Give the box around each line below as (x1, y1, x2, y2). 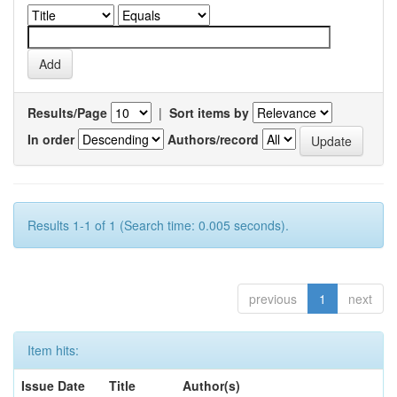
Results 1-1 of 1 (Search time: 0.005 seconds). (27, 216, 289, 234)
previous (249, 290, 297, 307)
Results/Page (27, 104, 107, 121)
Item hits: (27, 341, 79, 359)
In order (27, 129, 74, 148)
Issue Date (21, 377, 85, 394)
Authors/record (167, 129, 259, 148)
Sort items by (169, 104, 249, 121)
